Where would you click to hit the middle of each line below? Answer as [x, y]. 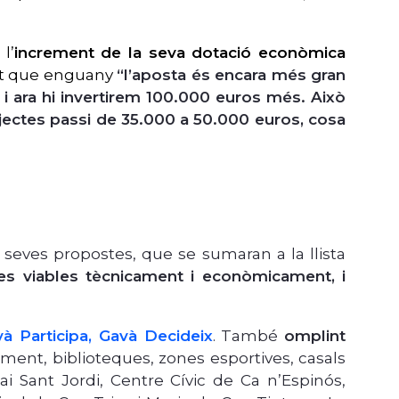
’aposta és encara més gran [237, 75]
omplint [315, 336]
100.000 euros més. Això [245, 98]
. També [248, 336]
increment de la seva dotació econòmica [180, 53]
